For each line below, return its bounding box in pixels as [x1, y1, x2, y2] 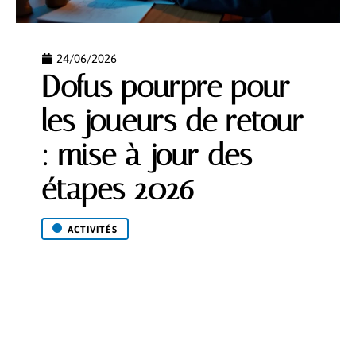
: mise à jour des [41, 137, 252, 173]
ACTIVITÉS [68, 224, 118, 235]
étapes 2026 [41, 172, 194, 207]
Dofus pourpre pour [41, 69, 290, 105]
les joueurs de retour [41, 103, 304, 139]
